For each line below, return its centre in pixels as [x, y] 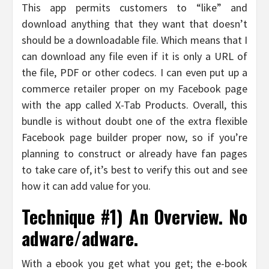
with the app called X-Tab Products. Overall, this [134, 105]
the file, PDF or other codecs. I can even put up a [134, 73]
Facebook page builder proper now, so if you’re [134, 138]
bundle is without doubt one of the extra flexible [134, 121]
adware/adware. [80, 238]
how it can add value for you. [86, 186]
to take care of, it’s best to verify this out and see [134, 170]
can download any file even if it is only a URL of [134, 56]
